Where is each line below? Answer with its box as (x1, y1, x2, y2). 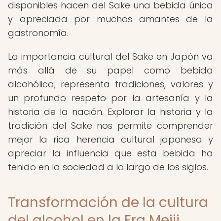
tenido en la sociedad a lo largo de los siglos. (8, 161, 208, 173)
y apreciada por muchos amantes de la (8, 13, 213, 25)
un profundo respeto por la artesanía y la (8, 92, 213, 104)
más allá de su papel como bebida (8, 64, 213, 76)
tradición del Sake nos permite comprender (8, 119, 213, 132)
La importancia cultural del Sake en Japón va (8, 50, 213, 63)
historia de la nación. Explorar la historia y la (8, 106, 213, 118)
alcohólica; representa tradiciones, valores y (8, 78, 213, 90)
